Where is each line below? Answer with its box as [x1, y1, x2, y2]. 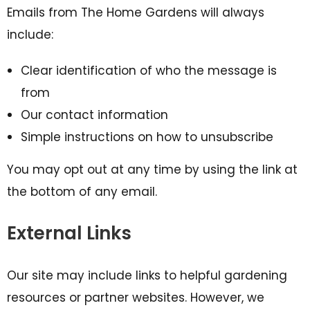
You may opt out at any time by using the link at [7, 161, 298, 178]
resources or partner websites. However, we [7, 289, 264, 306]
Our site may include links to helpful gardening [7, 267, 287, 284]
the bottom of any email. [7, 183, 157, 200]
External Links [7, 221, 131, 246]
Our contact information [21, 107, 168, 123]
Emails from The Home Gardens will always [7, 4, 264, 21]
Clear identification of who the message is [21, 62, 277, 79]
